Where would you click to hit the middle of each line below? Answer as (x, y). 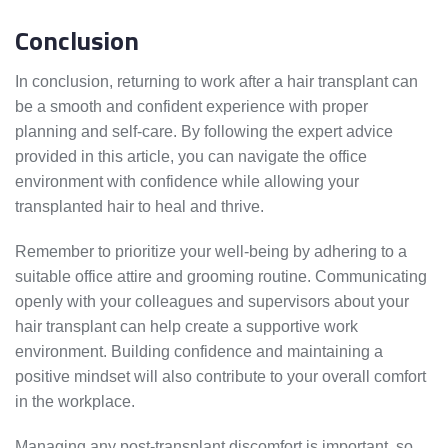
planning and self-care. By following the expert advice (204, 132)
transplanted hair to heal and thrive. (139, 207)
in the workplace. (75, 402)
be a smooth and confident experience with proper (191, 107)
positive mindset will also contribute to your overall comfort (220, 377)
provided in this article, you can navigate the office (191, 157)
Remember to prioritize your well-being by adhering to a (211, 252)
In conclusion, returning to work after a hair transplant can (216, 82)
